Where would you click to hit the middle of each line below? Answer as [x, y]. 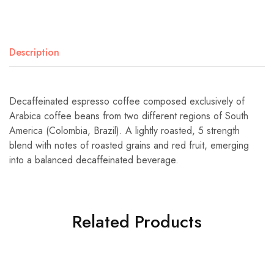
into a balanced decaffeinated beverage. [94, 160]
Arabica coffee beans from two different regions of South [129, 116]
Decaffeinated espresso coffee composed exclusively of [127, 101]
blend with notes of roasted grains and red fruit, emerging [129, 145]
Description [34, 52]
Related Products [137, 221]
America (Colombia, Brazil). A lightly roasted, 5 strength [124, 130]
